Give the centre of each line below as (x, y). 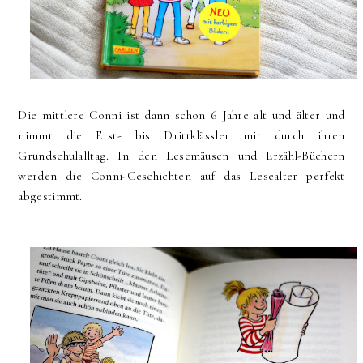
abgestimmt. (50, 196)
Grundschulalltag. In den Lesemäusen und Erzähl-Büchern (181, 156)
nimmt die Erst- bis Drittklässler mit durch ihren (181, 136)
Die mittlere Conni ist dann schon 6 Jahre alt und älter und (181, 115)
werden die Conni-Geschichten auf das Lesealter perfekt (181, 176)
